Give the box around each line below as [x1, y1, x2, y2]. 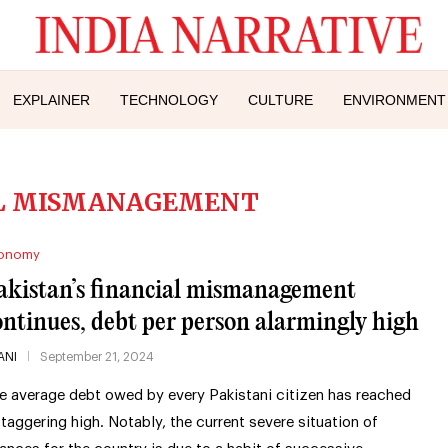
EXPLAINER [13, 91, 90, 108]
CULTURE [248, 91, 313, 108]
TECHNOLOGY [120, 91, 218, 108]
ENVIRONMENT [343, 91, 446, 108]
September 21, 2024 [39, 350, 154, 363]
